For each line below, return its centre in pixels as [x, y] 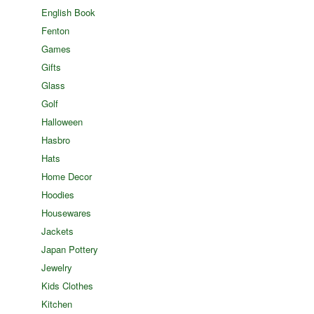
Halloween [62, 122]
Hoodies [58, 194]
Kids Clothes [68, 286]
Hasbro [56, 140]
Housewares [67, 213]
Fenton [56, 30]
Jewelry [57, 267]
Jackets [58, 231]
